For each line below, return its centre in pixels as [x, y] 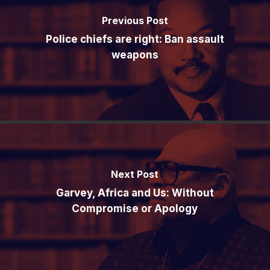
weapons [135, 55]
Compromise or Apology [135, 209]
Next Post [135, 174]
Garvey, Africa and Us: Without [135, 193]
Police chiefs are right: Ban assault [135, 39]
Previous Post [135, 21]
